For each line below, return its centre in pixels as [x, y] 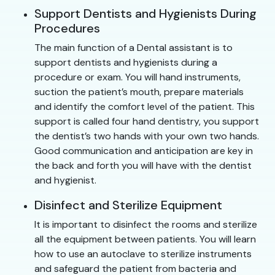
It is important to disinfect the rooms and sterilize [146, 224]
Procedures [67, 28]
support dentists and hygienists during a [126, 62]
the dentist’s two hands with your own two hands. [147, 136]
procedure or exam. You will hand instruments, [137, 77]
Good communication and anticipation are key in [144, 150]
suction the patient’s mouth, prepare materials [139, 91]
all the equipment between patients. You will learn [145, 239]
